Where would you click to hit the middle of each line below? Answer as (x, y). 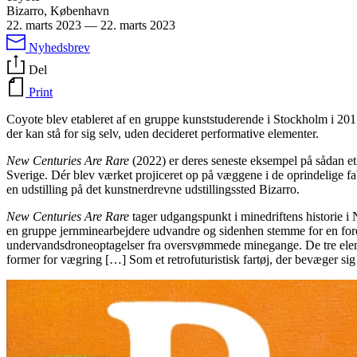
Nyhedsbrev (59, 48)
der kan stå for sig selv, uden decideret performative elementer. (164, 134)
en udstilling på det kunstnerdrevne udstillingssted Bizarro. (153, 190)
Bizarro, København (58, 11)
